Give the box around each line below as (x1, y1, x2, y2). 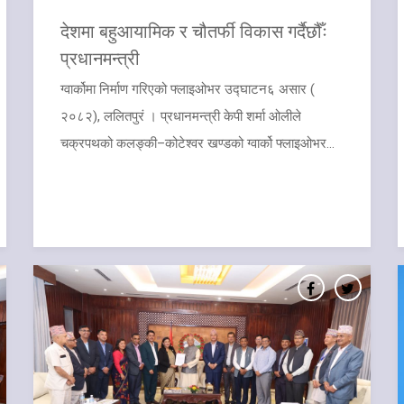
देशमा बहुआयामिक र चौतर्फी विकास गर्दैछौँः (60, 19, 328, 42)
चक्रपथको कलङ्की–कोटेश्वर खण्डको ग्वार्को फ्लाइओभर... (60, 135, 335, 151)
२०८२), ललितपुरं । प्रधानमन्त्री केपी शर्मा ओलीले (60, 108, 302, 124)
